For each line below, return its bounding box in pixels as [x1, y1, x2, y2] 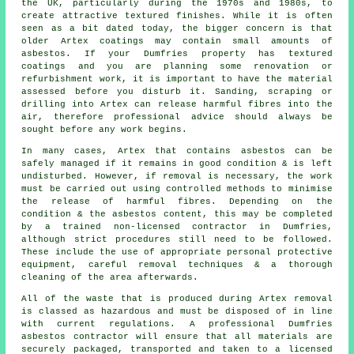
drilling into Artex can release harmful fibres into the [21, 100, 333, 110]
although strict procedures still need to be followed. [21, 235, 333, 245]
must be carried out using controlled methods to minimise [21, 184, 333, 194]
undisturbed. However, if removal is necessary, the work [21, 171, 333, 182]
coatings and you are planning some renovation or [21, 62, 333, 72]
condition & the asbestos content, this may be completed [21, 209, 333, 220]
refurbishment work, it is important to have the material [21, 74, 333, 85]
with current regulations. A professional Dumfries [21, 319, 333, 330]
